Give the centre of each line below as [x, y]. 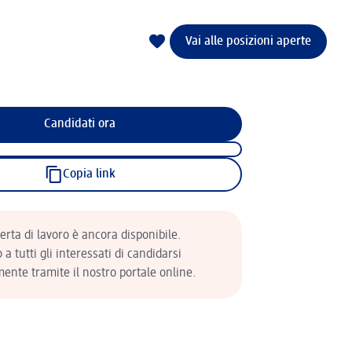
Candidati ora [79, 124]
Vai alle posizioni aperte [248, 42]
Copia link [89, 174]
